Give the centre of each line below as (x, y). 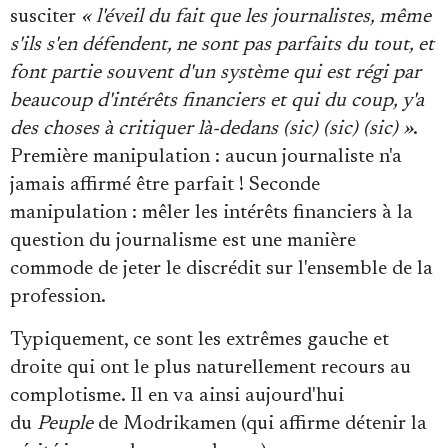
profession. (58, 296)
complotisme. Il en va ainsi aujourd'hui (177, 395)
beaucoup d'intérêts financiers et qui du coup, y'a (217, 100)
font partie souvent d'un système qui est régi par (215, 72)
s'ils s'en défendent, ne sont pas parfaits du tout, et (222, 44)
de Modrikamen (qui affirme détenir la (260, 423)
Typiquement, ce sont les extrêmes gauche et (199, 339)
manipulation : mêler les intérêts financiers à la (211, 212)
